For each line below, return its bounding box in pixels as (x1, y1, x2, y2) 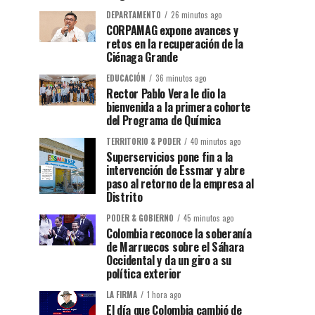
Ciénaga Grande (106, 49, 178, 66)
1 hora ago (147, 289, 181, 301)
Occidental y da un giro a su (106, 252, 232, 269)
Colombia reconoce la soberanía (106, 225, 252, 243)
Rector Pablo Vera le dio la (106, 85, 226, 103)
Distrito (106, 188, 143, 206)
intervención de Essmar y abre (106, 162, 245, 179)
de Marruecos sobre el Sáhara (106, 238, 245, 256)
